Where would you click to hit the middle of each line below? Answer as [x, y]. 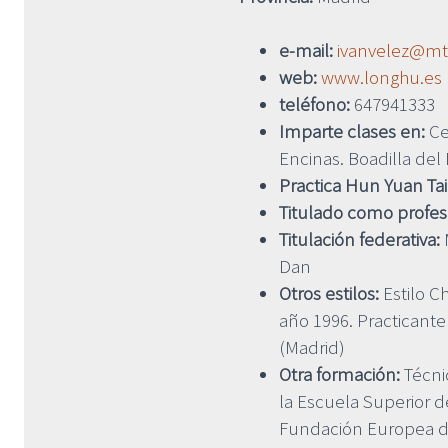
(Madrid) [312, 346]
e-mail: [306, 49]
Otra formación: [341, 373]
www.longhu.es [381, 76]
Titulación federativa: [359, 238]
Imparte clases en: [352, 130]
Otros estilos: [329, 292]
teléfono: [314, 103]
